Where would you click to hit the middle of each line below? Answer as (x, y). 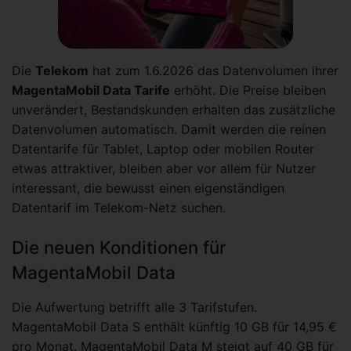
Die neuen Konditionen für (119, 248)
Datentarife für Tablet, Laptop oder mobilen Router (163, 149)
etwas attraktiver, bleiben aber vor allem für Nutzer (164, 168)
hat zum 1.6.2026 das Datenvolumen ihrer (213, 71)
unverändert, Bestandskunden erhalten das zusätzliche (174, 110)
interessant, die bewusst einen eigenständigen (148, 188)
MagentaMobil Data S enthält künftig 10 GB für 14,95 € (174, 327)
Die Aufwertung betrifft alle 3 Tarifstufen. (134, 308)
